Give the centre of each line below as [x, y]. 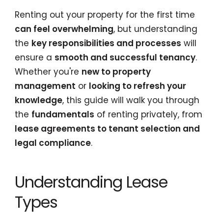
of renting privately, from [148, 114]
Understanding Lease [91, 182]
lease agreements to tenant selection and [107, 129]
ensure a [35, 57]
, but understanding [155, 29]
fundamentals [63, 114]
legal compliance [53, 143]
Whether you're [48, 72]
